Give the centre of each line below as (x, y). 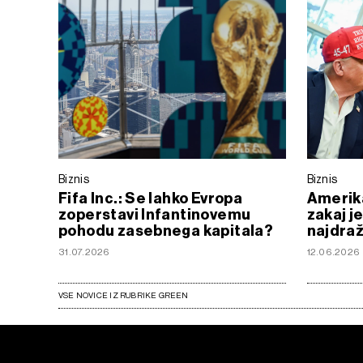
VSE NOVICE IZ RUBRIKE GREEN (124, 295)
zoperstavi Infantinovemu (155, 214)
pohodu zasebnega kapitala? (166, 231)
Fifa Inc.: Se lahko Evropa (151, 198)
